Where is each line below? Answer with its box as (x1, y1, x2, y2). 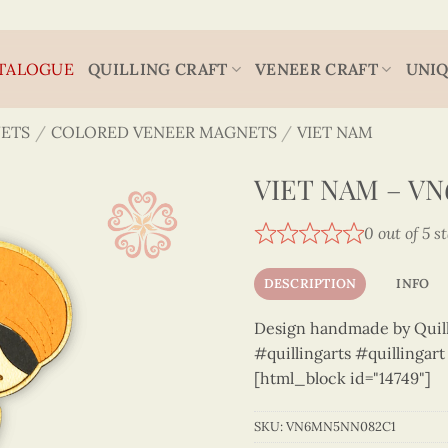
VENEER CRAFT (255, 58, 378, 79)
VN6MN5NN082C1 (286, 418, 396, 436)
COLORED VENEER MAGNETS (50, 122, 277, 142)
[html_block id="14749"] (254, 367, 431, 388)
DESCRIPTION (263, 274, 357, 292)
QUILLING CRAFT (88, 58, 228, 79)
